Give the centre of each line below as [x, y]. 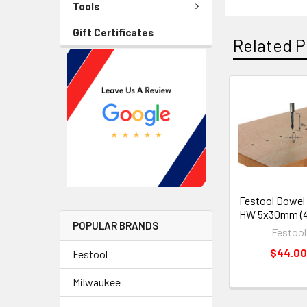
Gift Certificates [113, 32]
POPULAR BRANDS [115, 226]
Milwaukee [97, 282]
